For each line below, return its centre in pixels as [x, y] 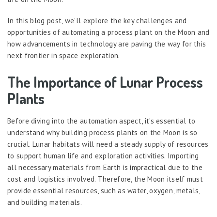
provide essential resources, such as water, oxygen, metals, [104, 191]
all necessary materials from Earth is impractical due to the [105, 167]
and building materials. [45, 202]
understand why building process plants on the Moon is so [102, 132]
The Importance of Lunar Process [105, 82]
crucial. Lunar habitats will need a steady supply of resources [108, 144]
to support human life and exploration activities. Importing [103, 156]
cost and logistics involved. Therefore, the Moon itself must [105, 179]
